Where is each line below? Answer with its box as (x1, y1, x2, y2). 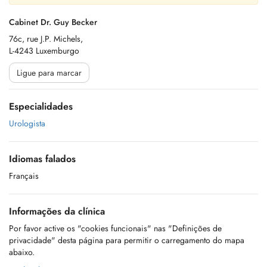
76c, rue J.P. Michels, (9, 33, 83, 45)
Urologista (9, 117, 45, 129)
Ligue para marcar (17, 67, 82, 79)
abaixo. (9, 246, 35, 258)
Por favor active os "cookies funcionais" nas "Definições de (9, 222, 222, 234)
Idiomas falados (9, 152, 76, 166)
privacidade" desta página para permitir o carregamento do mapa (9, 234, 244, 246)
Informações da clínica (9, 204, 105, 218)
